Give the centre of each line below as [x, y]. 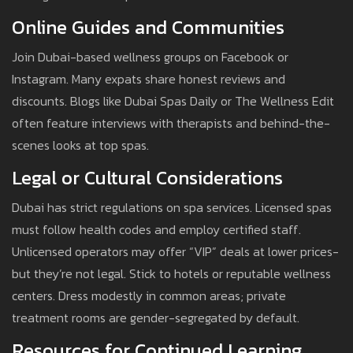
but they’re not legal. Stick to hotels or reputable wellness [171, 274]
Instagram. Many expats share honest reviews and [149, 79]
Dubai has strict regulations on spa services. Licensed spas [172, 208]
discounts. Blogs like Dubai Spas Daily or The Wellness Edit [173, 101]
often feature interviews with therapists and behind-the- [171, 123]
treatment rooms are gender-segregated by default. [156, 318]
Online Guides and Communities [148, 28]
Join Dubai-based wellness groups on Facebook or [150, 57]
